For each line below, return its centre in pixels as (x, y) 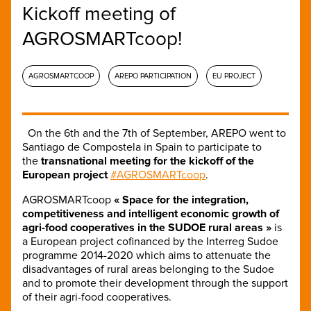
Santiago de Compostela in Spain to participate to (142, 147)
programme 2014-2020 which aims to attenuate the (146, 255)
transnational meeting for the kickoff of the (146, 161)
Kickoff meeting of (99, 14)
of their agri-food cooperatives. (97, 297)
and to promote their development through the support (155, 283)
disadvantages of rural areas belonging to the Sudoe (148, 269)
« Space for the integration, (181, 200)
